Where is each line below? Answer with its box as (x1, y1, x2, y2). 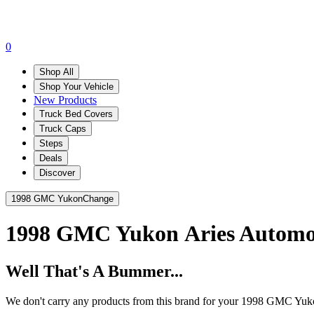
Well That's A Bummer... (6, 261, 183, 280)
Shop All (39, 66, 74, 77)
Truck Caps (39, 123, 86, 134)
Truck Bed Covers (39, 108, 113, 119)
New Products (34, 93, 97, 106)
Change (83, 193, 114, 204)
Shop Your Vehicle (39, 81, 114, 92)
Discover (39, 167, 75, 178)
